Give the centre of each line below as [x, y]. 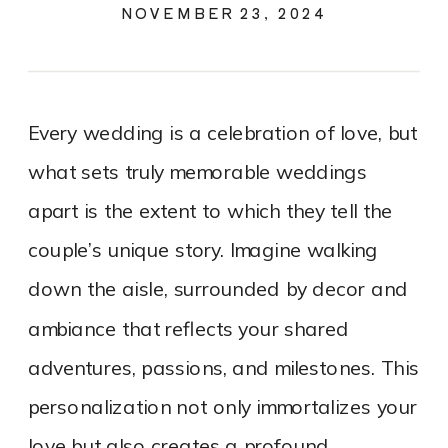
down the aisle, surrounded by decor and [218, 290]
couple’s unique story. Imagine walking [203, 250]
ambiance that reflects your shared [188, 329]
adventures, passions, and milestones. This [223, 368]
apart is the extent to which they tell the [210, 211]
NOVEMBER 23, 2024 [224, 13]
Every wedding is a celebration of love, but [223, 133]
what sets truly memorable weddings [197, 172]
